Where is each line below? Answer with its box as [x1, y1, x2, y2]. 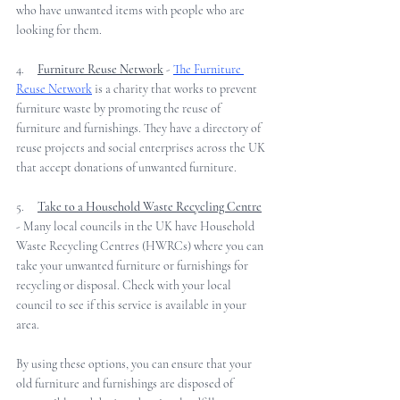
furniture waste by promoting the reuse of [16, 101, 223, 117]
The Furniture [173, 62, 244, 78]
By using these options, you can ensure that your [16, 356, 254, 372]
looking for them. [16, 22, 104, 38]
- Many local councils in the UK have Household [16, 219, 257, 235]
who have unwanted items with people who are [16, 3, 247, 19]
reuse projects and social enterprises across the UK [16, 140, 268, 156]
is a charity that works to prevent [92, 81, 260, 97]
